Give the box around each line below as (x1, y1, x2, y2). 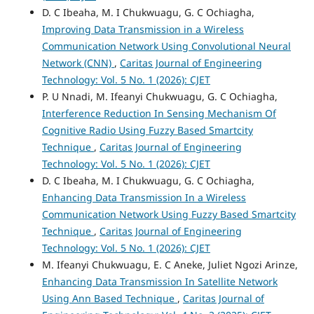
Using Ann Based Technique (41, 292, 177, 306)
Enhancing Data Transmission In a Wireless (41, 191, 246, 205)
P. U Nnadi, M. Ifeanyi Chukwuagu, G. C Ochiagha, (41, 90, 278, 104)
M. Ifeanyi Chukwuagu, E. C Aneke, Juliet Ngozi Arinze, (41, 258, 298, 272)
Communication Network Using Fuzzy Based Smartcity (41, 207, 296, 221)
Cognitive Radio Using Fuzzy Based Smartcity (41, 123, 253, 137)
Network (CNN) (41, 56, 114, 70)
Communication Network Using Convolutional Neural (41, 39, 291, 53)
